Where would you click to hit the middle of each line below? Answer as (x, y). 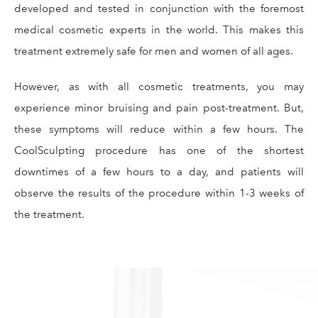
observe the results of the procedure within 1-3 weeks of (159, 193)
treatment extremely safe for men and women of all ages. (154, 51)
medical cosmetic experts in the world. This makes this (159, 29)
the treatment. (49, 214)
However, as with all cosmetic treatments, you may (159, 86)
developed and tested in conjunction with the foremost (159, 8)
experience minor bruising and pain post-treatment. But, (159, 108)
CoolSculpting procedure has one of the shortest (159, 150)
